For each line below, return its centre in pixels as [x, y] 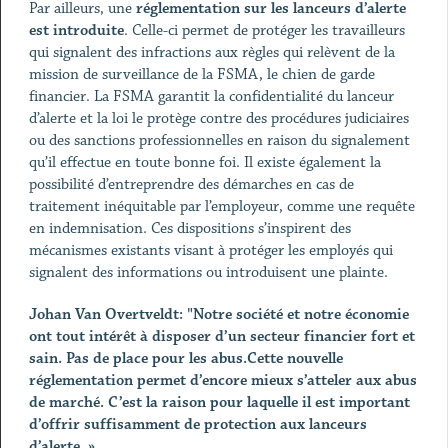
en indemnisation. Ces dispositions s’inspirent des [189, 228]
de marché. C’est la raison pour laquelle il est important [219, 402]
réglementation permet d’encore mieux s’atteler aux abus [222, 380]
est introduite [76, 30]
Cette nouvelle [294, 358]
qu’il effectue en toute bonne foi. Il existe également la [204, 162]
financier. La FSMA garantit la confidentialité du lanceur [211, 96]
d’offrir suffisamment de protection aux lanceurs [197, 424]
